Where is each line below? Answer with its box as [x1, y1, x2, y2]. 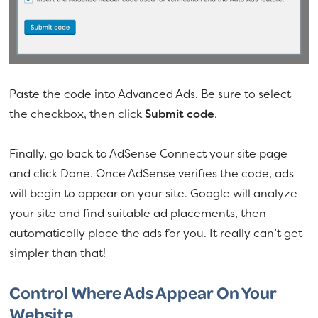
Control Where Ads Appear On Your [9, 280, 278, 305]
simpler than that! [9, 244, 106, 261]
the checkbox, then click [9, 105, 146, 121]
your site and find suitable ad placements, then [9, 204, 267, 221]
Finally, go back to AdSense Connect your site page [9, 145, 288, 161]
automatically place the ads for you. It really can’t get [9, 224, 303, 241]
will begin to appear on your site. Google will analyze [9, 185, 298, 201]
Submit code [145, 105, 215, 121]
